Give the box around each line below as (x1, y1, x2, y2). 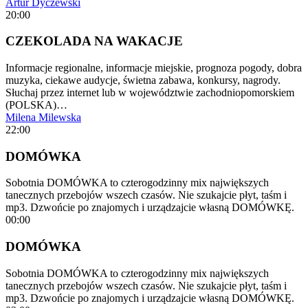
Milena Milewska (5, 111, 81, 124)
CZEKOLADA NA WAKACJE (5, 34, 183, 49)
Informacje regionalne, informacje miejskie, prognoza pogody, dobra (5, 62, 302, 74)
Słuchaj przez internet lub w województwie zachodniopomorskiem (5, 87, 294, 99)
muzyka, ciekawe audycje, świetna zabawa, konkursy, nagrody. (5, 74, 280, 87)
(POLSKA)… (5, 99, 67, 111)
